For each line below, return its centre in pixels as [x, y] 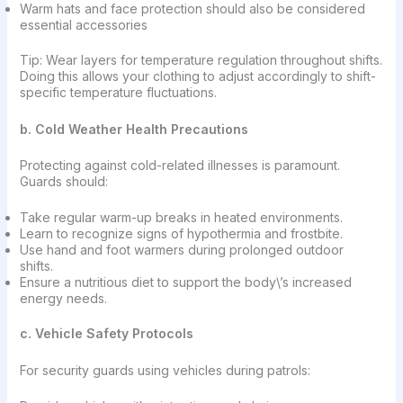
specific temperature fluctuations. [118, 93]
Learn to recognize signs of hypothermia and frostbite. [183, 234]
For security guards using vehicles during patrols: [165, 370]
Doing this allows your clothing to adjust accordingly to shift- [197, 76]
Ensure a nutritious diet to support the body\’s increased [185, 282]
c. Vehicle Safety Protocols [106, 334]
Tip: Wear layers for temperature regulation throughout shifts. [201, 60]
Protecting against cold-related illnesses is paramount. [179, 165]
